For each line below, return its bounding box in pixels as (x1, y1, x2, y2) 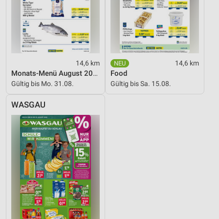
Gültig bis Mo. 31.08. (11, 79, 74, 88)
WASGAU (11, 100, 45, 109)
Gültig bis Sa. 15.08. (110, 79, 171, 88)
